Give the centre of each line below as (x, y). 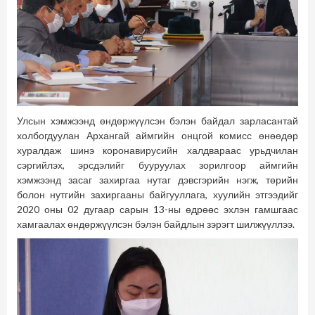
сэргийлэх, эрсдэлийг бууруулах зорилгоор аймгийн (157, 165)
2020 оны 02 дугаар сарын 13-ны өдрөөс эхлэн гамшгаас (157, 209)
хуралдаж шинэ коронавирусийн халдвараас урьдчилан (157, 150)
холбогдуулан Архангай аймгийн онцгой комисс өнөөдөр (157, 135)
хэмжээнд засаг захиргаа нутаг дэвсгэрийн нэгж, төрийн (157, 179)
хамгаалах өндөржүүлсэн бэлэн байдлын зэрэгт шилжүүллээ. (156, 224)
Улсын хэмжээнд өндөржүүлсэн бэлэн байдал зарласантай (157, 120)
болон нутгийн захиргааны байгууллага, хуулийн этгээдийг (157, 194)
